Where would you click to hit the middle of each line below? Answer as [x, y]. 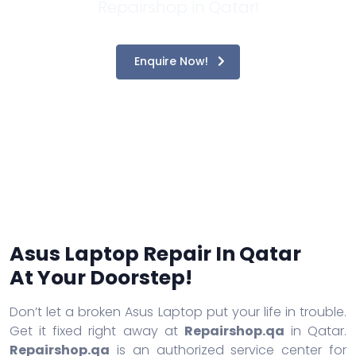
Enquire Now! [173, 62]
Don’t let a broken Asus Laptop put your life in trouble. [178, 311]
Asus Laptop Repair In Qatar [155, 253]
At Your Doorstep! [101, 277]
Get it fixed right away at [97, 331]
